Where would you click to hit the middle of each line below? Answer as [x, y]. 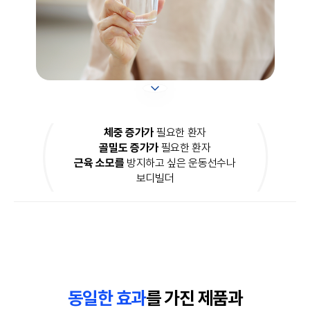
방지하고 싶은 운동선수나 [180, 163]
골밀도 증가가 [129, 147]
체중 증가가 [129, 132]
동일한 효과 [107, 298]
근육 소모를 [99, 163]
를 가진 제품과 [194, 298]
